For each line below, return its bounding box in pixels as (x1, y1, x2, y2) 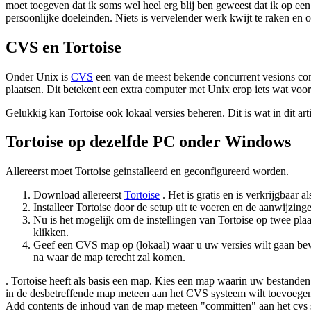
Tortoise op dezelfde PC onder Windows (6, 133, 291, 151)
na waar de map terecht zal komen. (33, 251, 185, 264)
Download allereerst (33, 189, 124, 201)
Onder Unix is (6, 70, 71, 83)
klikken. (33, 226, 69, 239)
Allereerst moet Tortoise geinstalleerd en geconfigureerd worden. (6, 165, 289, 178)
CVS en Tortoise (6, 37, 121, 56)
